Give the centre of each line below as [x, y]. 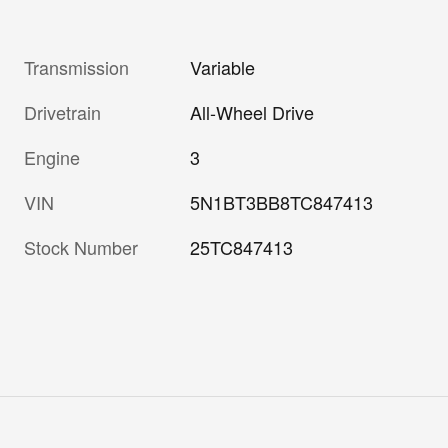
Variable [223, 67]
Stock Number [81, 247]
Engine [52, 157]
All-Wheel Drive [252, 112]
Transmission [76, 67]
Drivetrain [62, 112]
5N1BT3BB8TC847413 [282, 202]
